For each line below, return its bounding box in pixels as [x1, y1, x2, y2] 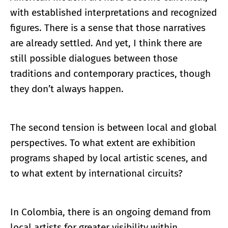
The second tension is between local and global [10, 122, 217, 134]
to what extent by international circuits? [10, 167, 183, 180]
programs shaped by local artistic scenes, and [10, 152, 207, 164]
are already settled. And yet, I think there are [10, 37, 202, 49]
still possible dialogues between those [10, 52, 178, 65]
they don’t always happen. [10, 83, 124, 95]
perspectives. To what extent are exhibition [10, 137, 195, 149]
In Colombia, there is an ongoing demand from [10, 206, 211, 218]
